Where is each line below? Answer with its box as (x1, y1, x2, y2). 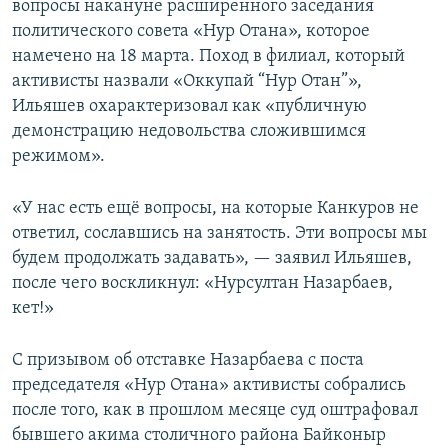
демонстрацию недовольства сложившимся (12, 122, 366, 142)
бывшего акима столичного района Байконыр (12, 426, 386, 446)
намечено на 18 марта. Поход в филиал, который (12, 47, 405, 67)
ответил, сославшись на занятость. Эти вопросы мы (12, 224, 427, 244)
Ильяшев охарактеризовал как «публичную (12, 97, 367, 117)
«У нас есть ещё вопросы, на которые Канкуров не (12, 199, 419, 219)
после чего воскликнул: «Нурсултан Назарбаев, (12, 274, 393, 294)
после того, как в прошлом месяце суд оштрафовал (12, 401, 418, 421)
